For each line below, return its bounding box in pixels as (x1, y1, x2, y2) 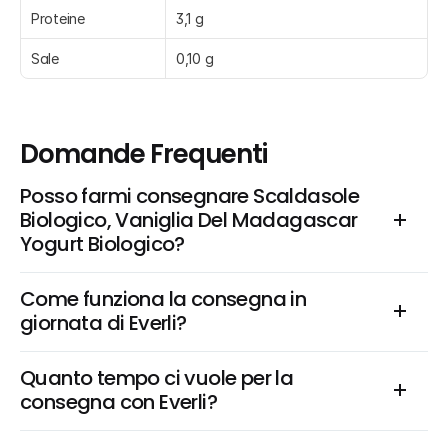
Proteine (31, 10, 85, 27)
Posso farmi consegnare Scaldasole (20, 182, 360, 210)
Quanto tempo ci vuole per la (20, 364, 294, 392)
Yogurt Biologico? (20, 230, 185, 258)
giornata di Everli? (20, 309, 187, 337)
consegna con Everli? (20, 388, 217, 416)
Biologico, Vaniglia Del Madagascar (20, 206, 358, 234)
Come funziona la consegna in (20, 285, 307, 313)
